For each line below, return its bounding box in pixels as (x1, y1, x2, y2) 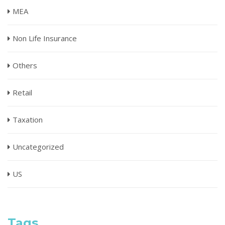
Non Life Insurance (13, 33, 77, 43)
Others (13, 60, 37, 70)
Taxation (13, 114, 43, 125)
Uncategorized (13, 141, 64, 152)
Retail (13, 87, 32, 97)
